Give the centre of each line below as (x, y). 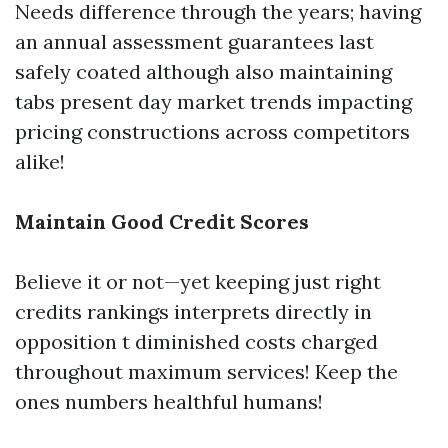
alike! (40, 161)
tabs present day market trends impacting (213, 101)
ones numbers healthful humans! (169, 401)
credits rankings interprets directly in (193, 311)
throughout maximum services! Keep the (206, 371)
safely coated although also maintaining (203, 71)
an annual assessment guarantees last (194, 41)
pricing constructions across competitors (212, 131)
